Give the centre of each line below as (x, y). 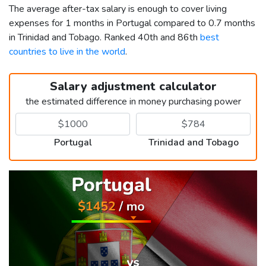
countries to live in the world (67, 51)
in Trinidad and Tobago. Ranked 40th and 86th (104, 37)
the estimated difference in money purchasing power (133, 101)
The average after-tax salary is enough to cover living (118, 9)
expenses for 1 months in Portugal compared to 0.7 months (132, 23)
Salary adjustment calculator (133, 86)
